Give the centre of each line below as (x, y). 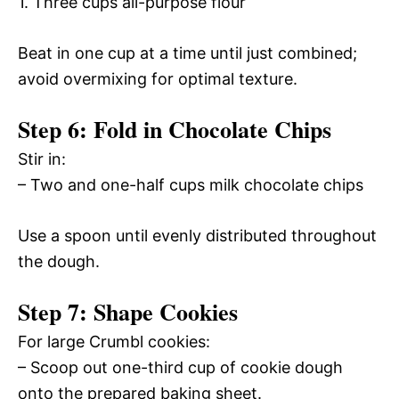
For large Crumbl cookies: (114, 341)
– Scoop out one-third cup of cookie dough (180, 367)
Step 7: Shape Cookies (128, 311)
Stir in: (42, 159)
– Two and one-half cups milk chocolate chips (191, 184)
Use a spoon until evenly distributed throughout (197, 235)
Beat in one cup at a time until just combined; (187, 53)
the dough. (59, 261)
